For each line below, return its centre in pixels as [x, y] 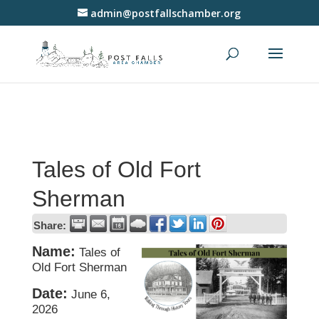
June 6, [90, 294]
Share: [49, 225]
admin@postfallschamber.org [166, 13]
